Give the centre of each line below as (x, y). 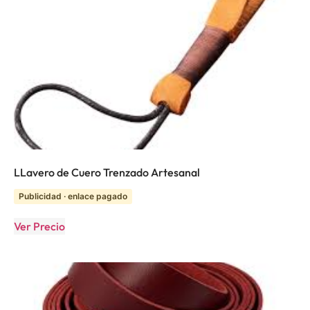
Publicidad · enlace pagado (73, 196)
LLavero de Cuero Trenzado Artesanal (107, 172)
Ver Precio (39, 226)
